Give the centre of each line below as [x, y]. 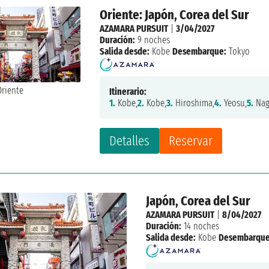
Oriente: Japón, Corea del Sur [175, 15]
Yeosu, [234, 103]
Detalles [130, 141]
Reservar [191, 141]
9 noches [153, 40]
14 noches [200, 226]
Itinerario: [128, 92]
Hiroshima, [194, 103]
